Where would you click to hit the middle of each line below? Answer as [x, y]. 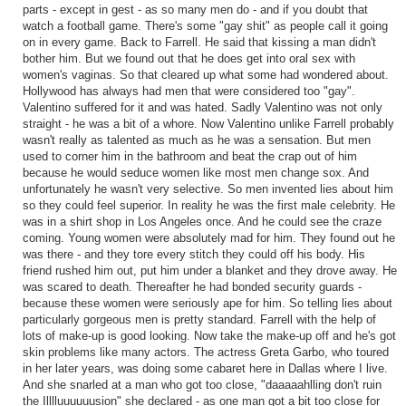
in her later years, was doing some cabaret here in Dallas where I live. [205, 369]
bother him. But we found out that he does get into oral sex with [188, 59]
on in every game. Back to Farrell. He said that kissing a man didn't [199, 43]
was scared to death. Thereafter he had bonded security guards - [192, 288]
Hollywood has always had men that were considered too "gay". [188, 92]
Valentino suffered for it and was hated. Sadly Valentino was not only [202, 108]
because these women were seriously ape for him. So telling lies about [207, 304]
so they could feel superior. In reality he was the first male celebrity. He [208, 206]
